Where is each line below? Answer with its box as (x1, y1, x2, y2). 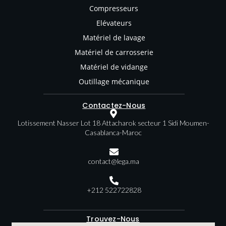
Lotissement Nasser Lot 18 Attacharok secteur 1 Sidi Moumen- (17, 119, 209, 128)
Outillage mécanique (78, 77, 149, 87)
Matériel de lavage (82, 33, 145, 43)
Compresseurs (89, 4, 139, 14)
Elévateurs (96, 18, 132, 28)
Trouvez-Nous (86, 214, 140, 224)
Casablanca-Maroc (85, 128, 142, 137)
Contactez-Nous (82, 100, 146, 111)
